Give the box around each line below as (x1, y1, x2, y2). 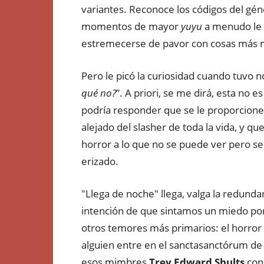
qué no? (81, 86, 116, 100)
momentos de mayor (81, 19, 181, 33)
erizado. (81, 154, 118, 168)
